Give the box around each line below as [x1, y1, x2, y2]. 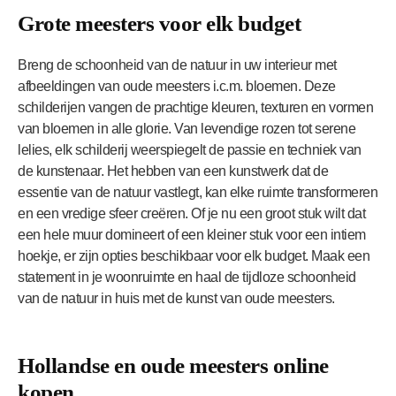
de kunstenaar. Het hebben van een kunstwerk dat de [18, 163, 328, 179]
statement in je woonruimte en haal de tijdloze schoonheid [18, 269, 356, 285]
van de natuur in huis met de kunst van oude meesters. [18, 290, 335, 306]
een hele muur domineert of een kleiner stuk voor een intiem [18, 226, 366, 242]
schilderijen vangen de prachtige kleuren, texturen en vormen [18, 99, 373, 115]
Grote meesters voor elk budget [18, 11, 301, 35]
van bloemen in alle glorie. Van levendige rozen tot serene [18, 120, 355, 136]
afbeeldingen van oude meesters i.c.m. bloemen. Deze [18, 78, 336, 94]
